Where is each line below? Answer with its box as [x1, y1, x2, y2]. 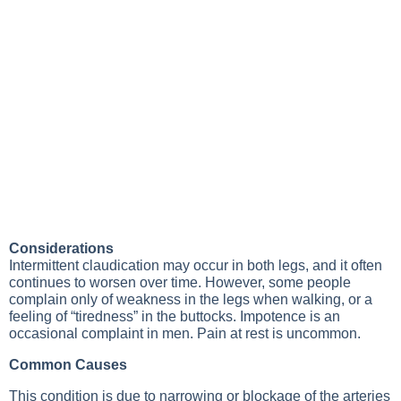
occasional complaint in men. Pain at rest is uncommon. [9, 326, 361, 341]
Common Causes [9, 357, 127, 372]
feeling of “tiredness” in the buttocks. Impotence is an [9, 309, 340, 324]
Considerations [9, 241, 114, 256]
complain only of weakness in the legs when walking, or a [9, 292, 372, 307]
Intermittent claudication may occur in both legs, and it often [9, 258, 382, 273]
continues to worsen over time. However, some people [9, 275, 351, 290]
